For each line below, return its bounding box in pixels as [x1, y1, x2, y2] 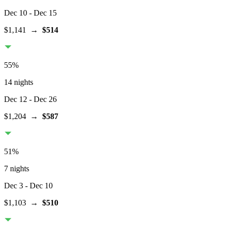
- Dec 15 [27, 9, 57, 18]
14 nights [4, 78, 33, 87]
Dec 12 [4, 95, 27, 104]
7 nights [4, 164, 29, 173]
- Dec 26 [27, 95, 57, 104]
